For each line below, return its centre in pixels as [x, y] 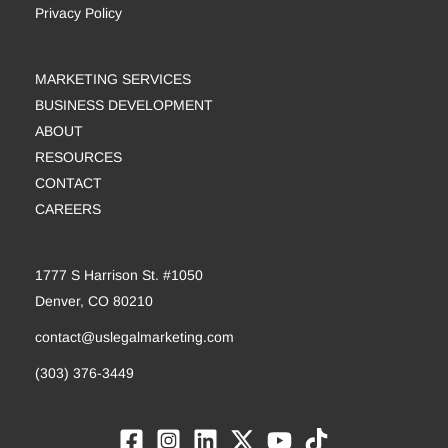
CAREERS [68, 209]
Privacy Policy [78, 13]
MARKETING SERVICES [113, 79]
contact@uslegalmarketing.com [134, 337]
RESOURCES [78, 157]
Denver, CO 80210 [94, 301]
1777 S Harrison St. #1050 [119, 275]
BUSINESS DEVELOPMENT [124, 105]
